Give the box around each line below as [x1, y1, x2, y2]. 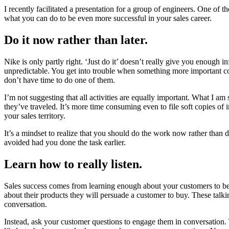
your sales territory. [4, 111, 70, 121]
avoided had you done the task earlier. [4, 138, 128, 147]
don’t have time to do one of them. [4, 76, 117, 85]
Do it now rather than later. [4, 33, 151, 47]
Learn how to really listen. [4, 157, 145, 171]
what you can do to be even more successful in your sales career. [4, 14, 216, 23]
